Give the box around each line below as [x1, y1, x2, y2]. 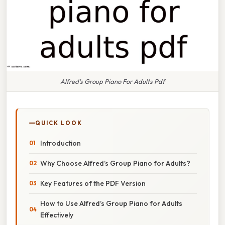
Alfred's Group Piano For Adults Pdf [60, 77, 165, 85]
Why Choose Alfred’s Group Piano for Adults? [40, 158, 190, 168]
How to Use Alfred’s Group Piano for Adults [40, 198, 182, 208]
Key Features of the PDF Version [40, 178, 146, 188]
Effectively [40, 210, 73, 219]
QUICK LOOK [35, 119, 82, 127]
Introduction [40, 138, 81, 148]
